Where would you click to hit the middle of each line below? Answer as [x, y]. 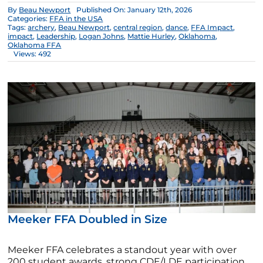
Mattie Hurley [151, 36]
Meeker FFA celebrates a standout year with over [122, 250]
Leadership [56, 36]
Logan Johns [102, 36]
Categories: [29, 18]
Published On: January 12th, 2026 [134, 9]
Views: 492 [33, 53]
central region [138, 27]
